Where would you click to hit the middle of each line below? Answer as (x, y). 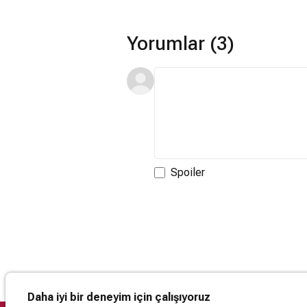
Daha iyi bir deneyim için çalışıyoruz (119, 297)
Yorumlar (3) (181, 43)
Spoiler (188, 172)
